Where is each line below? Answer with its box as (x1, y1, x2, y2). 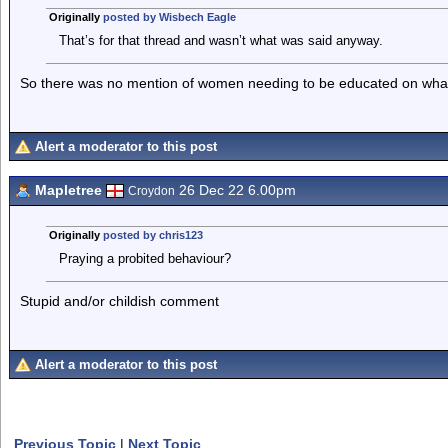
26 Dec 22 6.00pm (175, 182, 296, 198)
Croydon (128, 184, 175, 198)
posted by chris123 (102, 229, 203, 241)
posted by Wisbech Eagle (102, 11, 236, 23)
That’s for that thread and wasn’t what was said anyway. (58, 33, 383, 48)
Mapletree (35, 182, 102, 198)
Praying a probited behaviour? (58, 251, 231, 266)
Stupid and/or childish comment (20, 293, 219, 309)
